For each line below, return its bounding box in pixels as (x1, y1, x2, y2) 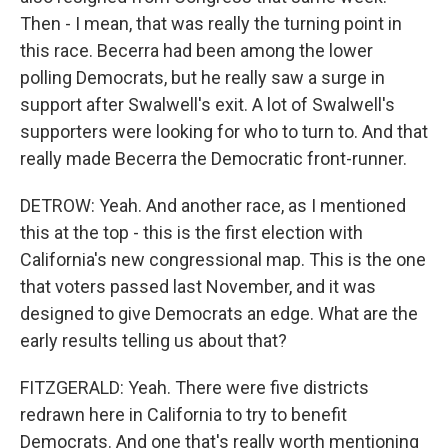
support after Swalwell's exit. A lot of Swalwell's (20, 94, 395, 115)
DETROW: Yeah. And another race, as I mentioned (20, 195, 406, 216)
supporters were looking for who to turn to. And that (20, 121, 428, 142)
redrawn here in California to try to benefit (20, 404, 347, 425)
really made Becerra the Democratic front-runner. (20, 148, 407, 169)
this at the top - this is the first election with (20, 222, 363, 243)
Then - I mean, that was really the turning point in (20, 13, 402, 34)
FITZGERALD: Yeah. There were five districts (20, 377, 369, 398)
